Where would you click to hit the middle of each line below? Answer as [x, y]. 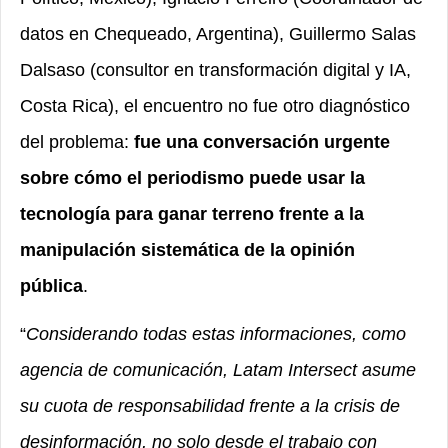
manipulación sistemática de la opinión [187, 250]
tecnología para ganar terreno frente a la [192, 214]
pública [51, 286]
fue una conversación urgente [262, 142]
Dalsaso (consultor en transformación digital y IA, [215, 70]
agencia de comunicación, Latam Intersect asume [218, 370]
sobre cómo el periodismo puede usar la [192, 178]
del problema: [77, 142]
